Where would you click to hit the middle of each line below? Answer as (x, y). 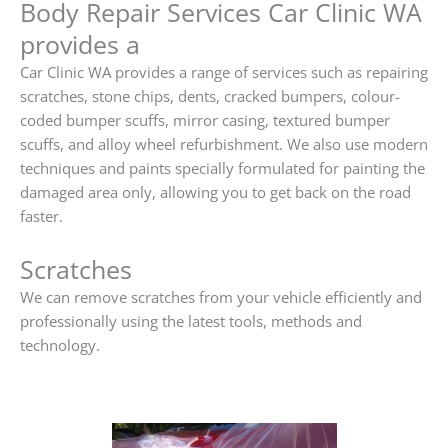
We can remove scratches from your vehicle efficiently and (221, 297)
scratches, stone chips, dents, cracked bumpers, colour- (210, 95)
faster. (41, 215)
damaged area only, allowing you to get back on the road (215, 191)
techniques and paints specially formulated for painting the (222, 167)
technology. (60, 345)
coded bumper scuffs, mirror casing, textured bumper (205, 119)
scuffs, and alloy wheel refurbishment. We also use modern (224, 143)
